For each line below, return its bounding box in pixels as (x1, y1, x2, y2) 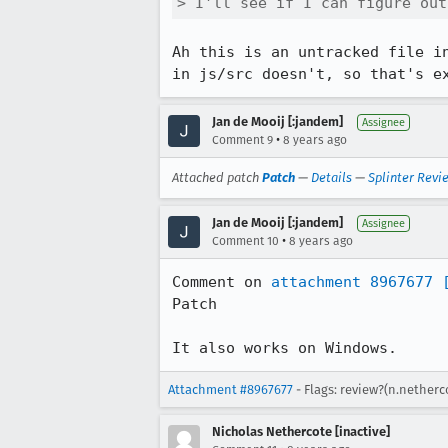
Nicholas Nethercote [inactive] (212, 424, 390, 439)
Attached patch (172, 170, 262, 185)
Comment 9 (212, 133, 273, 147)
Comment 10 (212, 234, 279, 248)
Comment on (172, 273, 271, 291)
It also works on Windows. (172, 339, 397, 357)
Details (311, 170, 352, 185)
